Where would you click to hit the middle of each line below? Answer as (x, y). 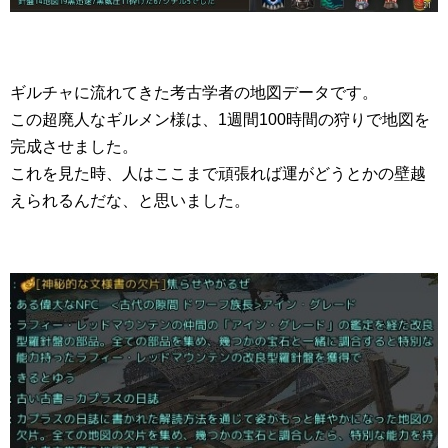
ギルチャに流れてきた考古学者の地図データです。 (194, 93)
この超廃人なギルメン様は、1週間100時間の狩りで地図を (220, 120)
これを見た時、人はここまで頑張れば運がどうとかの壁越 (218, 174)
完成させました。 (74, 147)
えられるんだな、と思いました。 (130, 201)
